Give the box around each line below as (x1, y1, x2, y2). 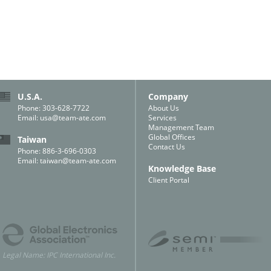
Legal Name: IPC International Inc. (2, 250, 116, 260)
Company (148, 91, 188, 102)
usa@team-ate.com (40, 113, 106, 123)
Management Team (148, 122, 214, 132)
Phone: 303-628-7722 (18, 103, 90, 113)
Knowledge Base (148, 163, 216, 174)
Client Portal (148, 175, 189, 185)
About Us (148, 103, 179, 113)
